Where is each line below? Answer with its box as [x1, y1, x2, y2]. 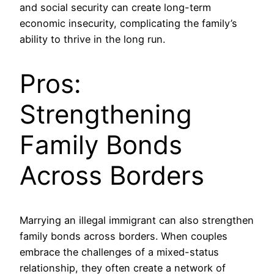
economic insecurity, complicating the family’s [20, 17, 237, 29]
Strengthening [20, 98, 192, 130]
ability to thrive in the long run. [20, 32, 165, 45]
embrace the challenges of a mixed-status [20, 245, 219, 258]
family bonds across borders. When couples [20, 229, 228, 242]
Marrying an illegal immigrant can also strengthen [20, 213, 254, 226]
